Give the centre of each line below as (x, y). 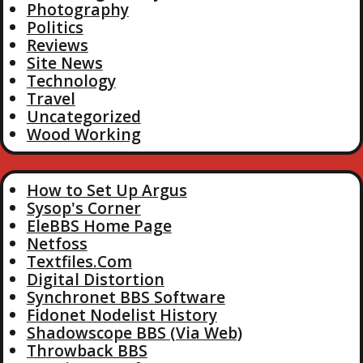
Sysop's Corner (83, 207)
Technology (71, 81)
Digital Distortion (95, 279)
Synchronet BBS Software (126, 297)
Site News (64, 63)
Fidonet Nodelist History (122, 314)
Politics (55, 28)
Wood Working (83, 135)
